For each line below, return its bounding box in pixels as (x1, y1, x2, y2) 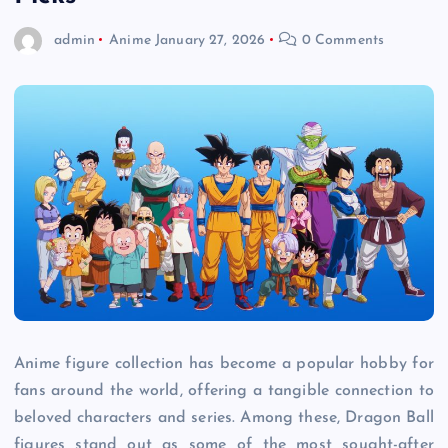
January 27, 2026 (155, 32, 266, 48)
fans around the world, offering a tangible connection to (14, 383, 434, 400)
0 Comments (297, 32, 385, 48)
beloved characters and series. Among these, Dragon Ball (14, 410, 434, 427)
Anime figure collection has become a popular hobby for (14, 356, 434, 373)
